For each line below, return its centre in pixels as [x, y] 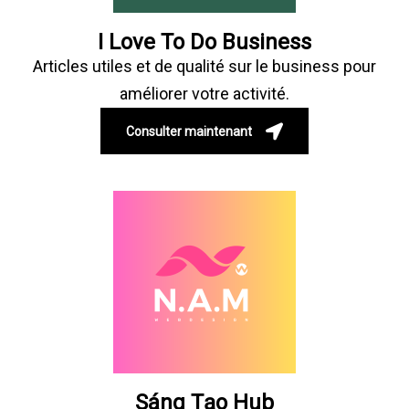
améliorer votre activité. [204, 93]
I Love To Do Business [204, 42]
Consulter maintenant [189, 131]
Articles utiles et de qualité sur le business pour [204, 66]
